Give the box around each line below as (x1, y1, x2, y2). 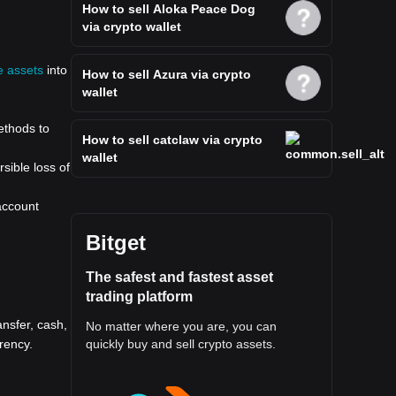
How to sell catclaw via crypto (82, 133, 263, 147)
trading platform (86, 289, 193, 304)
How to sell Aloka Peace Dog (82, 2, 255, 16)
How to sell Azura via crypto (82, 67, 251, 81)
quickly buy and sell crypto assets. (86, 337, 276, 351)
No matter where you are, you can (86, 319, 277, 333)
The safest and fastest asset (86, 270, 273, 285)
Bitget (86, 231, 146, 255)
